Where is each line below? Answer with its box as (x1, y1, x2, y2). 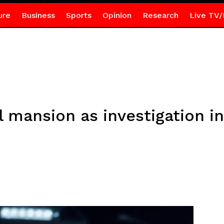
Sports (65, 10, 91, 20)
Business (21, 10, 55, 20)
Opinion (102, 10, 131, 20)
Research (142, 10, 178, 20)
